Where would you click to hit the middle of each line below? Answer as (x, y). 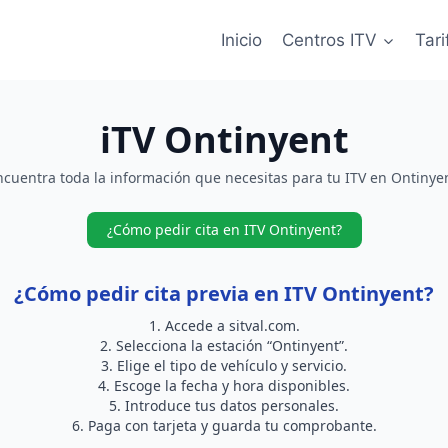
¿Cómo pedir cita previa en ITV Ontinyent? (224, 293)
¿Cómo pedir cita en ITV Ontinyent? (224, 229)
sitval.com (262, 325)
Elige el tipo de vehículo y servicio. (232, 365)
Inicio (241, 39)
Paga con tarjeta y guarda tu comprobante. (232, 425)
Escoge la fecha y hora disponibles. (232, 385)
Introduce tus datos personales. (232, 405)
